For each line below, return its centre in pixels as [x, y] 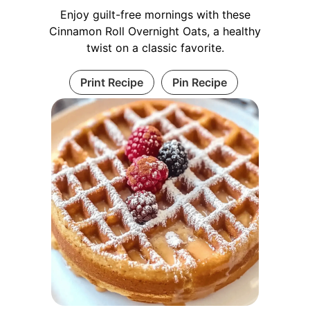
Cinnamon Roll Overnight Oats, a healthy [155, 31]
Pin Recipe [199, 82]
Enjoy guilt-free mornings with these [155, 14]
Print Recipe [111, 82]
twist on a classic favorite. [155, 47]
